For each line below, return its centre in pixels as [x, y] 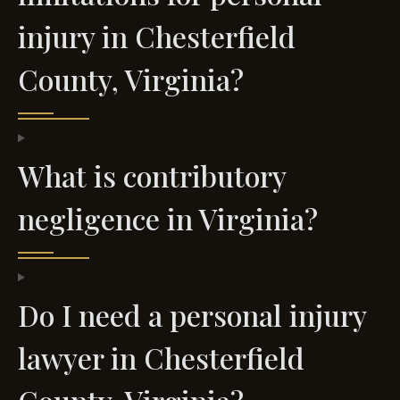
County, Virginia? [131, 79]
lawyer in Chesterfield [161, 358]
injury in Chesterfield [157, 37]
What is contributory [152, 176]
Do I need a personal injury [192, 315]
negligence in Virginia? [168, 219]
